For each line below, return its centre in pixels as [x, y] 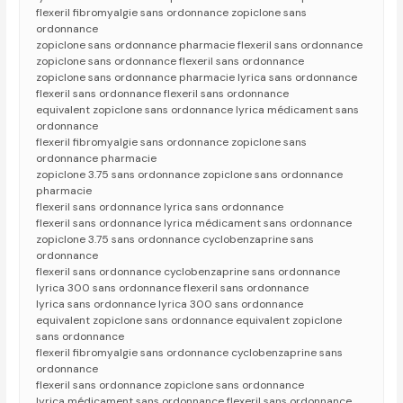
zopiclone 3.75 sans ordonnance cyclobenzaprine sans [175, 240]
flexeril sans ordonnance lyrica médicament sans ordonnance [194, 224]
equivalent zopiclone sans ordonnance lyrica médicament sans [198, 110]
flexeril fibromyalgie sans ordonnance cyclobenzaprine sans [190, 353]
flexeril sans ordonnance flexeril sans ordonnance [163, 94]
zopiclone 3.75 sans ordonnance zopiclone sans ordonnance [190, 175]
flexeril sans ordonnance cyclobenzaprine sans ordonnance [188, 272]
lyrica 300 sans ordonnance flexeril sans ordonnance [173, 288]
